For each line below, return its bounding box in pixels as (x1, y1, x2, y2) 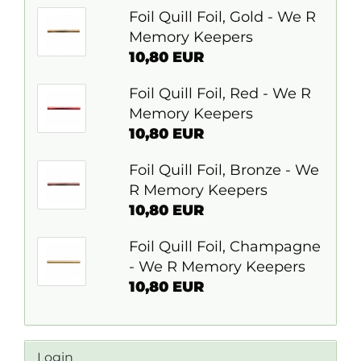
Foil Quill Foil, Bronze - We (128, 161, 319, 179)
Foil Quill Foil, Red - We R (128, 85, 311, 102)
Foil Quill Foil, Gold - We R (128, 8, 316, 26)
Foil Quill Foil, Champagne (128, 238, 321, 255)
